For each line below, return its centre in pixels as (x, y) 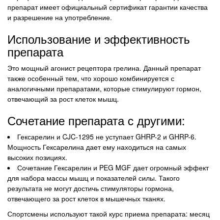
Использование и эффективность (99, 39)
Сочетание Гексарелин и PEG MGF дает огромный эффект (113, 168)
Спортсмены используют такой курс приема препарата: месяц (109, 214)
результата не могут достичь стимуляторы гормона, (91, 188)
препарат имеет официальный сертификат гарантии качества (108, 7)
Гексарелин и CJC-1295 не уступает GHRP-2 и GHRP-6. (107, 137)
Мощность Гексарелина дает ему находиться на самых (97, 147)
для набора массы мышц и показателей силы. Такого (94, 178)
